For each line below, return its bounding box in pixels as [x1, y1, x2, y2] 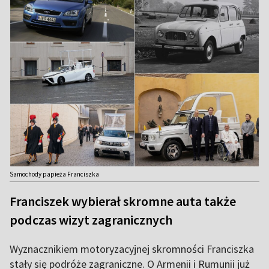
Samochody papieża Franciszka [10, 170, 99, 179]
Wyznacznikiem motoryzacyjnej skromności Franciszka [10, 242, 254, 256]
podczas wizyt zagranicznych [10, 211, 172, 229]
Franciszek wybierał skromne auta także [10, 193, 236, 210]
